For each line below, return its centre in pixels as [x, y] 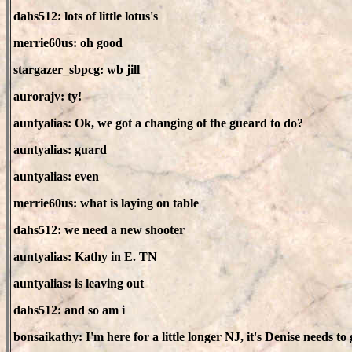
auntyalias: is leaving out [79, 283]
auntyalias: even [56, 176]
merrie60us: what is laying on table [106, 203]
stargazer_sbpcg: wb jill [77, 70]
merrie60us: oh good [68, 43]
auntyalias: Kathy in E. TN [85, 257]
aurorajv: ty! [48, 96]
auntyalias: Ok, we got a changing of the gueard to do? [158, 123]
